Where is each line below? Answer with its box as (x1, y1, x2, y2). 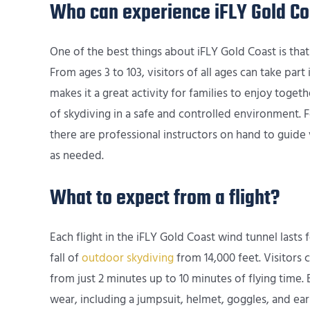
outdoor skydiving (82, 249, 174, 266)
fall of (50, 249, 82, 266)
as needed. (50, 147, 104, 164)
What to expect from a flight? (50, 182, 280, 215)
